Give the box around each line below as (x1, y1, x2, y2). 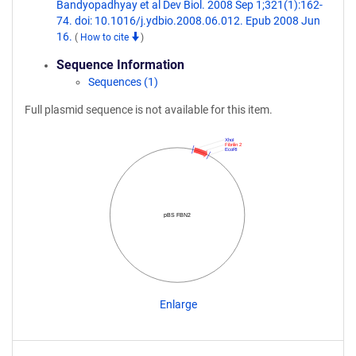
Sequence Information (56, 57, 184, 72)
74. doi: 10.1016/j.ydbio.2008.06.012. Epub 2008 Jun (56, 14, 320, 27)
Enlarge (159, 298, 197, 311)
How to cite (80, 32, 131, 43)
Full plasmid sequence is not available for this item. (25, 103, 273, 116)
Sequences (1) (88, 75, 158, 88)
